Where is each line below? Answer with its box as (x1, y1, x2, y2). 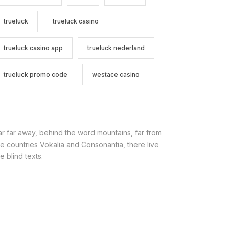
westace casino (91, 71, 140, 79)
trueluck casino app (3, 44, 63, 52)
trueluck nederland (87, 44, 145, 52)
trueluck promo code (3, 71, 67, 79)
